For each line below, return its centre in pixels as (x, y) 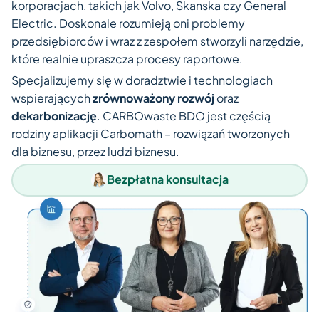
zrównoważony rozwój (153, 98)
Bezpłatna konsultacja (167, 179)
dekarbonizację (54, 116)
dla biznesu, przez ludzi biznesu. (95, 152)
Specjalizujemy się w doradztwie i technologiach (142, 80)
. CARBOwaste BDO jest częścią (184, 116)
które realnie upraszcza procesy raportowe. (127, 59)
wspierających (52, 98)
